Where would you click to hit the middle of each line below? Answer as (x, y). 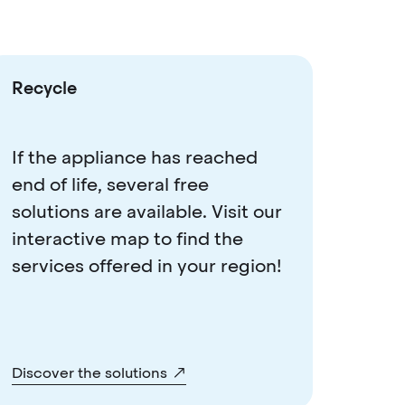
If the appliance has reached (134, 157)
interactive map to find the (127, 238)
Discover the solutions (89, 372)
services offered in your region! (146, 265)
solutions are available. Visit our (146, 211)
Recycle (44, 88)
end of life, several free (110, 184)
